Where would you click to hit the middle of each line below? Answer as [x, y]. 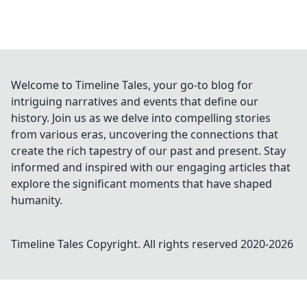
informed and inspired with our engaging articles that [151, 167]
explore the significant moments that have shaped [142, 184]
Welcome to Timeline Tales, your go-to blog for [132, 85]
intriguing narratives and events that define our [135, 101]
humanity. [37, 200]
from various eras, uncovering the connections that [145, 134]
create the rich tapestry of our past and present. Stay [148, 151]
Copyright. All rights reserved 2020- [176, 244]
